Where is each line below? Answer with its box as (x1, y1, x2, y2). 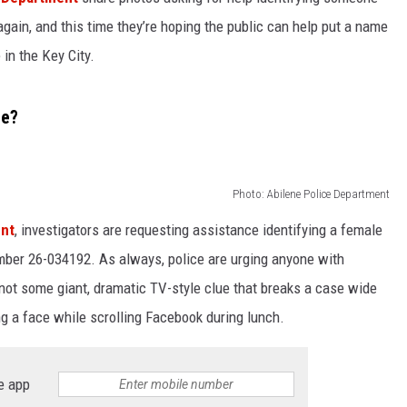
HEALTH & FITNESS (104, 74, 207, 89)
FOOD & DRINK (104, 120, 182, 134)
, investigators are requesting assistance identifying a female (15, 220, 382, 239)
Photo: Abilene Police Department (233, 186, 390, 201)
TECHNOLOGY (104, 165, 180, 180)
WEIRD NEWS (104, 29, 174, 44)
